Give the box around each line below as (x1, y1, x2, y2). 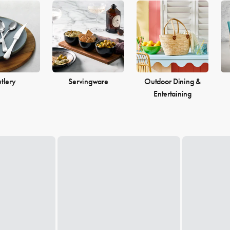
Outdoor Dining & (144, 76, 201, 86)
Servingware (68, 76, 108, 86)
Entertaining (154, 89, 191, 99)
